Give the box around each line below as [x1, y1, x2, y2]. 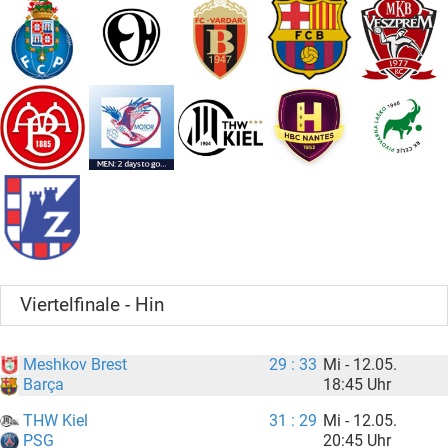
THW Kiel [19, 410, 88, 430]
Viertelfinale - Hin [20, 293, 165, 317]
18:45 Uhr [322, 375, 391, 395]
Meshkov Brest [19, 355, 127, 375]
